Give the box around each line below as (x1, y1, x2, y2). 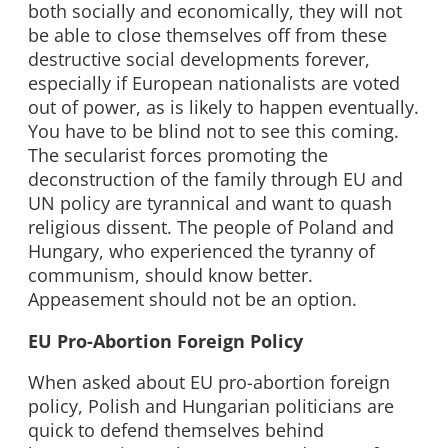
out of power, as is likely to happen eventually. (28, 95, 419, 120)
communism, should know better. (28, 263, 313, 288)
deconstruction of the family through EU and (28, 167, 403, 192)
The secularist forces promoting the (28, 143, 328, 168)
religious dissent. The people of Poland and (28, 215, 394, 240)
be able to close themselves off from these (28, 23, 387, 48)
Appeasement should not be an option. (28, 287, 357, 312)
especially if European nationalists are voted (28, 71, 400, 96)
